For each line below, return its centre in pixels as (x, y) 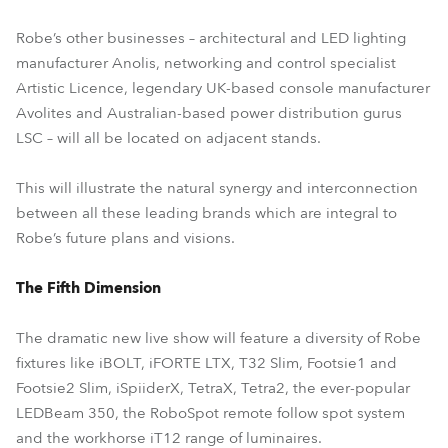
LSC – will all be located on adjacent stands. (168, 138)
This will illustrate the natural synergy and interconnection (217, 188)
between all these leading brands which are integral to (206, 213)
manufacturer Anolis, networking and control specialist (206, 63)
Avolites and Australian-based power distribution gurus (209, 113)
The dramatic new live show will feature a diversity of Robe (218, 338)
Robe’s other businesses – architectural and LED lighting (211, 38)
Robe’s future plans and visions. (125, 238)
